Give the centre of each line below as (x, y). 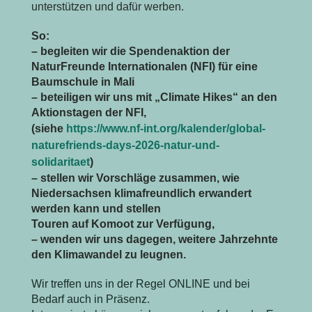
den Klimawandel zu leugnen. (108, 254)
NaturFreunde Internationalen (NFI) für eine (144, 66)
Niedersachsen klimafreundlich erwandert (141, 193)
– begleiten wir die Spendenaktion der (130, 51)
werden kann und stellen (96, 208)
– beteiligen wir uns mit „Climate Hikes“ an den (154, 97)
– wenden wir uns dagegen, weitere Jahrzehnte (154, 239)
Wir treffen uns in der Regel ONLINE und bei (140, 283)
